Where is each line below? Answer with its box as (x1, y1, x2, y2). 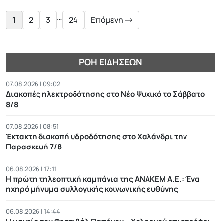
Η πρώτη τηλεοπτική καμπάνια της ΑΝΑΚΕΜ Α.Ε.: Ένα (6, 174, 200, 184)
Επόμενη (91, 14, 125, 26)
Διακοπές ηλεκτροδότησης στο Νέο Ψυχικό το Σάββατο (6, 89, 205, 100)
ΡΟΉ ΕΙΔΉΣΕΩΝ (79, 56, 142, 68)
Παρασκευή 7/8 (6, 142, 62, 152)
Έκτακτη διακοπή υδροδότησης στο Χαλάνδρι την (6, 131, 187, 142)
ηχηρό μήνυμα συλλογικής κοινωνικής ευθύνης (6, 184, 178, 195)
